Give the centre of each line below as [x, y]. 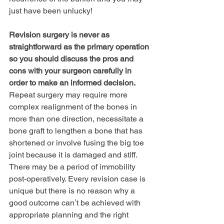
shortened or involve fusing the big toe [77, 142]
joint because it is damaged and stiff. [74, 154]
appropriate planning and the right [70, 214]
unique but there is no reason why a [73, 190]
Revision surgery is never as [60, 34]
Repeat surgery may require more [69, 94]
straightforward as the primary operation [80, 46]
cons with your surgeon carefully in [71, 70]
